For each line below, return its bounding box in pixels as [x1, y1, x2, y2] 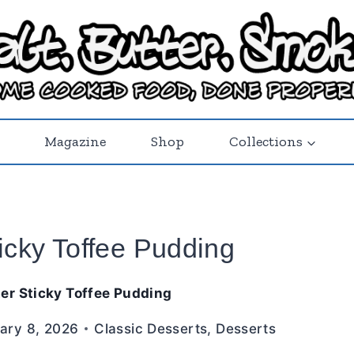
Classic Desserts [94, 320, 208, 337]
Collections [228, 132, 303, 150]
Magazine [44, 132, 107, 150]
